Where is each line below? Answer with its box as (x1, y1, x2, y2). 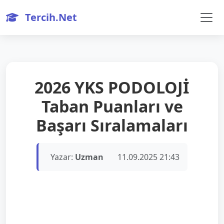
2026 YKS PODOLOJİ (34, 76, 189, 98)
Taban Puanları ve (41, 95, 183, 117)
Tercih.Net (22, 10, 77, 24)
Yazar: (50, 151, 75, 162)
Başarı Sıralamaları (36, 114, 188, 136)
